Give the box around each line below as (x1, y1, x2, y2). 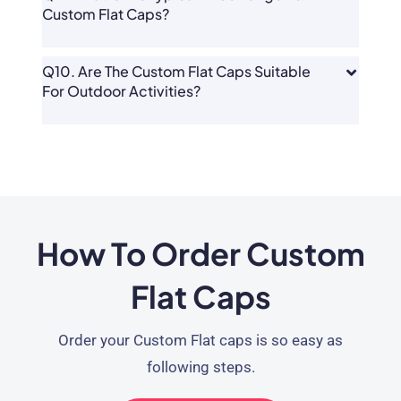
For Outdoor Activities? (41, 81, 200, 100)
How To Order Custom (36, 233, 365, 273)
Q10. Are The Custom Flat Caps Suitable (41, 61, 311, 81)
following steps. (146, 357, 255, 376)
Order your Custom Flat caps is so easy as (58, 330, 343, 349)
